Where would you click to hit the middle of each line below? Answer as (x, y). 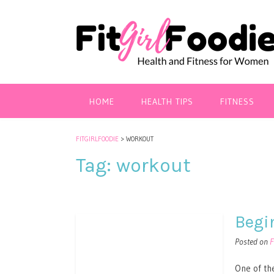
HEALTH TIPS (167, 102)
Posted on (253, 241)
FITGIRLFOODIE (97, 139)
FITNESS (237, 102)
